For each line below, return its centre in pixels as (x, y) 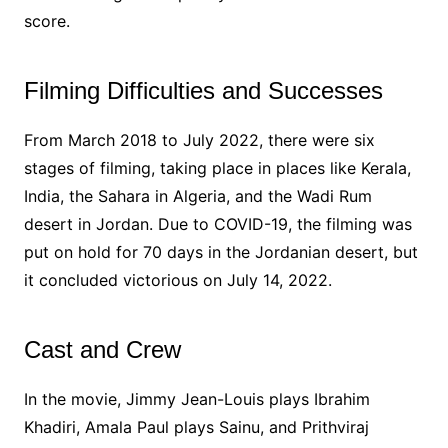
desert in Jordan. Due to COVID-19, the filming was (217, 223)
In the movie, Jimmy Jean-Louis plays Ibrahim (196, 398)
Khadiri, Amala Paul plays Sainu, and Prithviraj (196, 426)
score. (46, 20)
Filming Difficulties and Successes (203, 90)
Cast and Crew (105, 349)
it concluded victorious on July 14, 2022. (177, 279)
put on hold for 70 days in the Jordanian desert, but (220, 251)
